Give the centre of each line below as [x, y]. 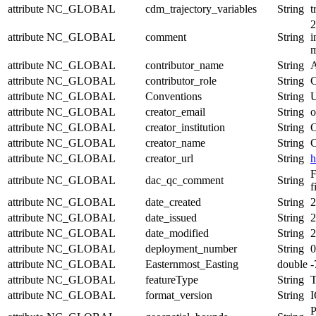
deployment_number [191, 248]
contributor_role [181, 80]
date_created [173, 202]
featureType [172, 279]
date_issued [171, 217]
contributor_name [184, 65]
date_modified [177, 233]
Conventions [174, 96]
